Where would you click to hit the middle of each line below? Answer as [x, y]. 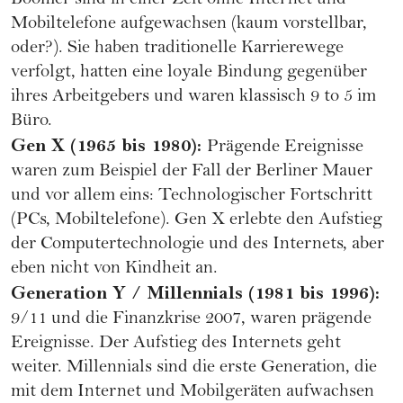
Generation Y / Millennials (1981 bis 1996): [195, 293]
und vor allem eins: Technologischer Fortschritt [192, 196]
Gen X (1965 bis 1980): [109, 145]
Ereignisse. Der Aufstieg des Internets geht [176, 344]
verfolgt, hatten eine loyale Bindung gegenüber [189, 73]
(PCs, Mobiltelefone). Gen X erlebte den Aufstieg [197, 220]
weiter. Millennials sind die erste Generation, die [194, 368]
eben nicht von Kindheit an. [114, 269]
